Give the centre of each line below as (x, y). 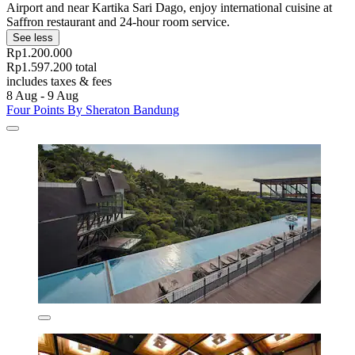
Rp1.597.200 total (52, 67)
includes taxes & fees (59, 81)
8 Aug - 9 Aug (42, 95)
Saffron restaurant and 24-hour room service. (118, 21)
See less (33, 37)
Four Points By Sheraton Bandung (93, 109)
